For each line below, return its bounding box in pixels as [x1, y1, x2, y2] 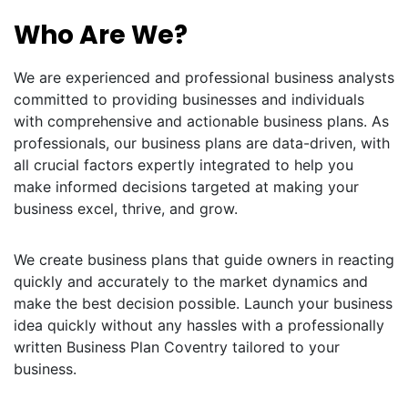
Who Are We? [14, 17, 188, 53]
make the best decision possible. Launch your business [14, 294, 393, 312]
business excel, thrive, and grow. [14, 199, 238, 218]
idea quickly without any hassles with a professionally [14, 316, 384, 334]
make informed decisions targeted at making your [14, 178, 359, 196]
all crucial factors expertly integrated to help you [14, 156, 353, 174]
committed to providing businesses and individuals [14, 90, 364, 108]
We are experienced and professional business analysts [14, 68, 394, 87]
